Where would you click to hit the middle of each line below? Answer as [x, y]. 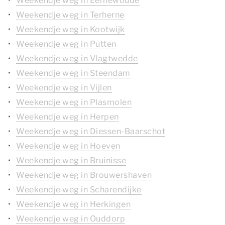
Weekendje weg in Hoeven [68, 146]
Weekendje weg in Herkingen [73, 204]
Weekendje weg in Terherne [70, 15]
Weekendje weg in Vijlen [64, 88]
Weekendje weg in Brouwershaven [84, 175]
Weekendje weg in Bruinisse [71, 160]
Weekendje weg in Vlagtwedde [77, 59]
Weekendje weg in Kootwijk [71, 29]
